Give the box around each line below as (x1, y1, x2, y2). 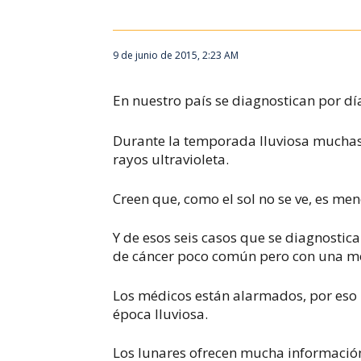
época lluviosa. (113, 304, 209, 323)
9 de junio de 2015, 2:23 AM (113, 48, 239, 62)
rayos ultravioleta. (113, 150, 230, 168)
